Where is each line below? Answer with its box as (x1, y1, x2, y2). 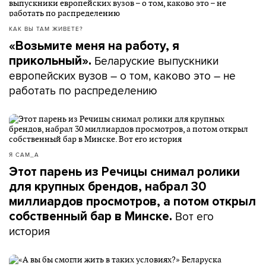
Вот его (175, 208, 214, 224)
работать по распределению (9, 82, 157, 99)
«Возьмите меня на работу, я (9, 39, 179, 53)
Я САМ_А (9, 150, 39, 159)
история (9, 223, 50, 239)
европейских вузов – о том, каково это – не (9, 67, 236, 84)
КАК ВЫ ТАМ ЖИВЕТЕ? (9, 24, 83, 33)
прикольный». (9, 53, 91, 68)
